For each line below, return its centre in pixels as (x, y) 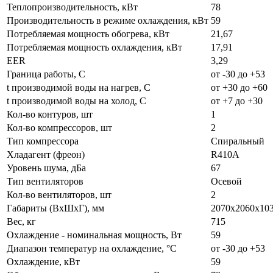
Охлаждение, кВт (43, 261)
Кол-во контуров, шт (50, 114)
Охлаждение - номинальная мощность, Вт (94, 235)
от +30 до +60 (239, 87)
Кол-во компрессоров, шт (59, 127)
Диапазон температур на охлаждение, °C (92, 248)
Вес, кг (21, 221)
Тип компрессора (43, 141)
